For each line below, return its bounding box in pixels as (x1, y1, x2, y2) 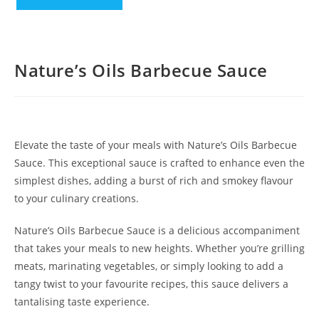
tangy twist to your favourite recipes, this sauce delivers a (14, 276, 288, 291)
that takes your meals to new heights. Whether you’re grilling (14, 241, 305, 255)
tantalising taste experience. (14, 294, 150, 308)
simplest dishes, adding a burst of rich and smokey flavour (14, 173, 293, 187)
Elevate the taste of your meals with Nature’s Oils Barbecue (14, 137, 297, 152)
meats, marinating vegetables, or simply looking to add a (14, 258, 283, 273)
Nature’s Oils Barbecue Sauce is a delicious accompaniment (14, 223, 300, 237)
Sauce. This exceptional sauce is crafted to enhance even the (14, 155, 305, 169)
